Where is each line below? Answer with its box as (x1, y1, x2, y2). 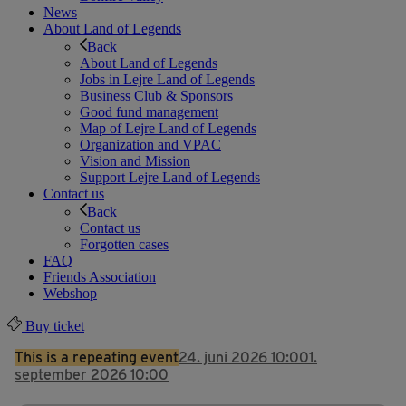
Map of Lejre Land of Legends (80, 121, 256, 137)
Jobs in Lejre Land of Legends (80, 72, 255, 88)
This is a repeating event (14, 349, 179, 367)
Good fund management (80, 104, 218, 121)
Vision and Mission (80, 153, 190, 169)
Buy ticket (22, 318, 84, 334)
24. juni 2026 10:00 (179, 349, 309, 367)
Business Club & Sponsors (80, 88, 233, 104)
